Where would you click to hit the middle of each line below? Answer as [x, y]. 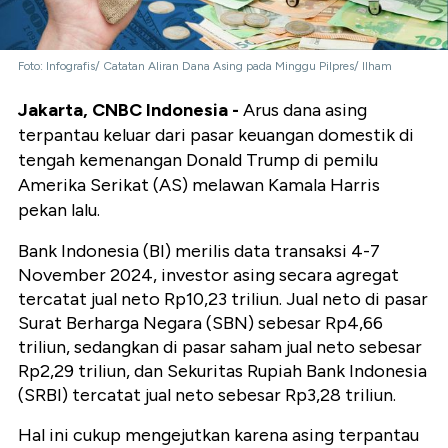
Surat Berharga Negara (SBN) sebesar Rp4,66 [200, 323]
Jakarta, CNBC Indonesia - [128, 110]
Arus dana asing [303, 110]
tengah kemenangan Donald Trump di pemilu [198, 160]
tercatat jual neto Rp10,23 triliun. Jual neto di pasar [223, 299]
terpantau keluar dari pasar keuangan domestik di [216, 135]
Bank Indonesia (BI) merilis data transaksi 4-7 [199, 251]
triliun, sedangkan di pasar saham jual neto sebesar [220, 347]
